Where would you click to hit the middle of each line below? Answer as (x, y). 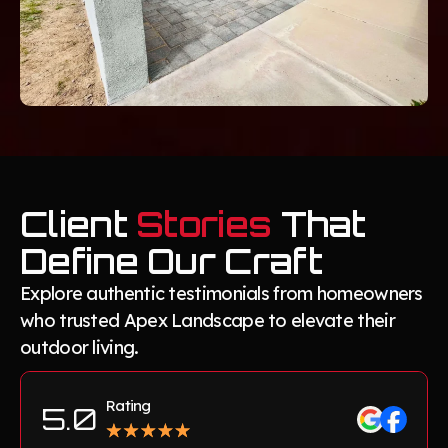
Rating (128, 405)
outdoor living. (79, 347)
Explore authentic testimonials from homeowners (221, 293)
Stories (204, 223)
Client (78, 223)
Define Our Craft (171, 260)
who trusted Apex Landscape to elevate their (207, 320)
